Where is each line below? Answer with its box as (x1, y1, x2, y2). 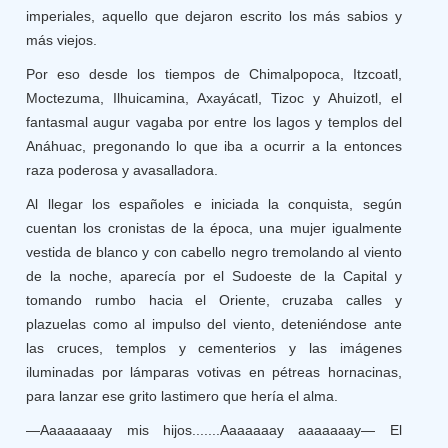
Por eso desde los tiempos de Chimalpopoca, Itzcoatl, (26, 66, 402, 82)
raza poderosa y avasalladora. (26, 162, 219, 178)
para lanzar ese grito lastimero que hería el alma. (26, 388, 339, 404)
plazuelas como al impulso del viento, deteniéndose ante (26, 316, 402, 332)
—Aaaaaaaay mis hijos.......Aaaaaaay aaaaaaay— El (26, 422, 402, 438)
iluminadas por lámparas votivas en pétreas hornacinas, (26, 364, 402, 380)
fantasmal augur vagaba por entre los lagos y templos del (26, 114, 402, 130)
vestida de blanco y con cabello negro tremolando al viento (26, 244, 402, 260)
